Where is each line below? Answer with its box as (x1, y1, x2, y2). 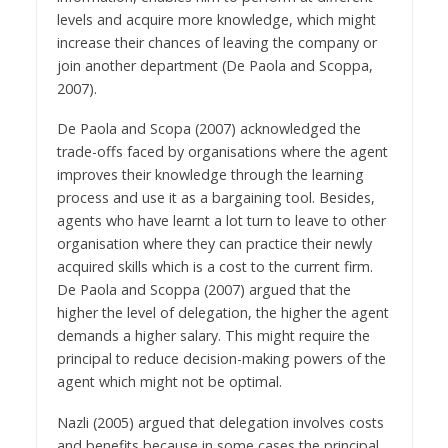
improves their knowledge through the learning (56, 165, 364, 185)
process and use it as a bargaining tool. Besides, (56, 188, 375, 208)
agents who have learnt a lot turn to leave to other (56, 211, 386, 231)
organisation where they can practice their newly (56, 234, 372, 254)
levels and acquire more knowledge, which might (56, 9, 376, 29)
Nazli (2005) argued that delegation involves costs (56, 413, 384, 433)
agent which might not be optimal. (56, 372, 282, 392)
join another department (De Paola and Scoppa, (56, 55, 373, 75)
